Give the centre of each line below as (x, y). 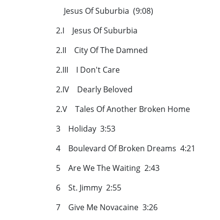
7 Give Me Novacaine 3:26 (107, 207)
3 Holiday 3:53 (86, 129)
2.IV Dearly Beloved (97, 90)
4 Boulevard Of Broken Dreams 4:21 (126, 149)
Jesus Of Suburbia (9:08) (105, 11)
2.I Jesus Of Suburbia (100, 31)
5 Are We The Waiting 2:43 (108, 168)
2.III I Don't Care (91, 70)
